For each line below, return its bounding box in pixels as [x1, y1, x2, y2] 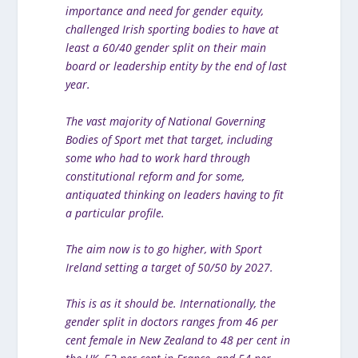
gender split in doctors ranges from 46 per [66, 314, 279, 330]
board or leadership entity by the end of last [66, 58, 288, 74]
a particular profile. [66, 205, 165, 221]
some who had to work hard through [66, 149, 251, 165]
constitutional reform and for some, [66, 168, 245, 184]
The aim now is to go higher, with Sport [66, 241, 263, 257]
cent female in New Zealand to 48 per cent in [66, 332, 291, 348]
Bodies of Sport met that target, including [66, 131, 273, 147]
